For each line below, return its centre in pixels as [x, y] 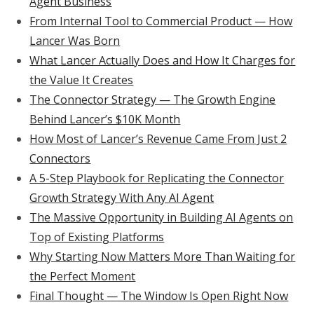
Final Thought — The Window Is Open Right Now [159, 296]
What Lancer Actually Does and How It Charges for [163, 61]
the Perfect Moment [83, 277]
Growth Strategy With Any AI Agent [122, 198]
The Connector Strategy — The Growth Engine [153, 100]
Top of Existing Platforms [97, 237]
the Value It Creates [82, 80]
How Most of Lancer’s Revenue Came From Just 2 [158, 139]
